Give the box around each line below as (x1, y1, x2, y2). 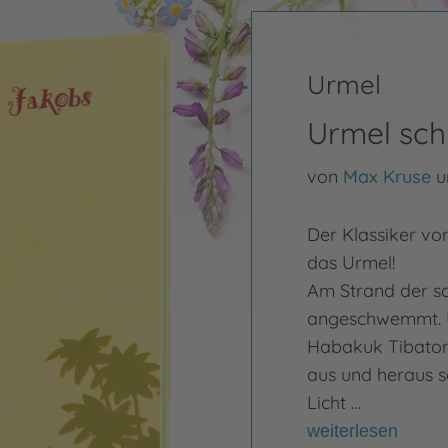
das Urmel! (306, 251, 395, 274)
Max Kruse (342, 165, 431, 188)
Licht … (306, 391, 361, 414)
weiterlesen (306, 421, 398, 441)
